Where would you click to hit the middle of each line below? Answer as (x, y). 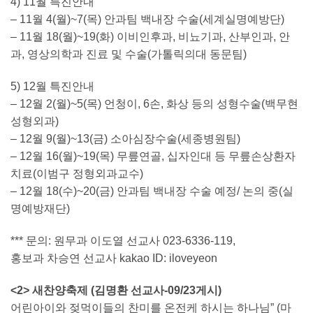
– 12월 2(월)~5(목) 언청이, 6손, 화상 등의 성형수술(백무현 (154, 104)
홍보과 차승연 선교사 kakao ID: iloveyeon (114, 258)
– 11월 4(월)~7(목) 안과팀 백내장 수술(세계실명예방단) (147, 20)
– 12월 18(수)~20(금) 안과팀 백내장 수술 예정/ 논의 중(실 (152, 191)
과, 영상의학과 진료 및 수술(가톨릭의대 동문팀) (129, 54)
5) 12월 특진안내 (52, 87)
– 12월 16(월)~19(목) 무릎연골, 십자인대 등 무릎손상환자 (153, 156)
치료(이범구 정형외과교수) (77, 174)
